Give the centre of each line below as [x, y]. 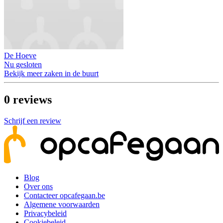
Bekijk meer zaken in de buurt [51, 74]
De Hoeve [20, 56]
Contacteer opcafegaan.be [64, 196]
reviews [32, 100]
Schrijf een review [33, 121]
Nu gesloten [23, 65]
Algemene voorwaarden [62, 205]
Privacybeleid [45, 214]
